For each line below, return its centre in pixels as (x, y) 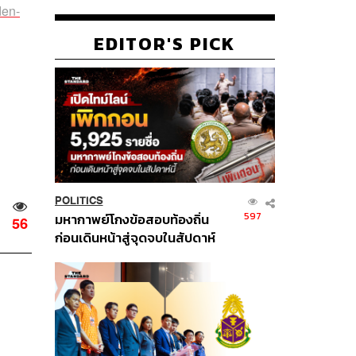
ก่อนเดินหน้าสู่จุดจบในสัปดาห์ (135, 238)
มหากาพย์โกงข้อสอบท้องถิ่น (132, 219)
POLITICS (79, 200)
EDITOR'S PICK (165, 43)
